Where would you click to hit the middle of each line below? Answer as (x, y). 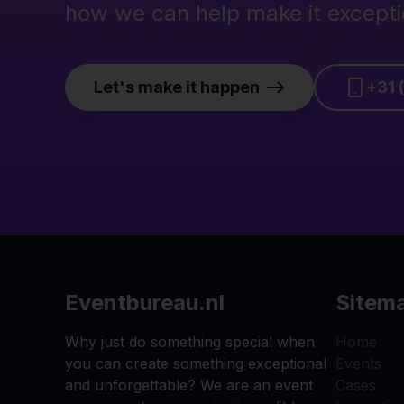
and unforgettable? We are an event (189, 385)
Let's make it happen (177, 87)
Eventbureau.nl (145, 302)
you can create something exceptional (196, 363)
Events (358, 363)
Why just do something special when (190, 341)
